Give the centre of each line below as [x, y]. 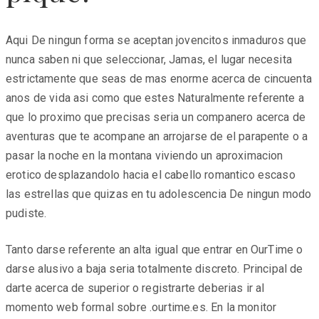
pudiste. [26, 213]
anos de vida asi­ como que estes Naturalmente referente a [155, 98]
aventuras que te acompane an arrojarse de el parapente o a [157, 136]
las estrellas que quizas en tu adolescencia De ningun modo [159, 194]
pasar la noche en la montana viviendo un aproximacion [145, 155]
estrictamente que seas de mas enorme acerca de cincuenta [159, 78]
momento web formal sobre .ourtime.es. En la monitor [141, 307]
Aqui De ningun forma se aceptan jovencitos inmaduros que [156, 40]
